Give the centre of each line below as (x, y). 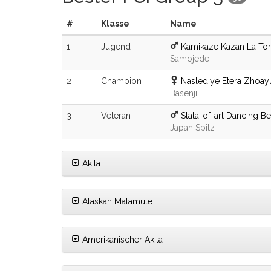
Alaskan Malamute (116, 202)
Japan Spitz (192, 128)
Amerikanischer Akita (121, 240)
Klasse (115, 24)
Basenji (184, 93)
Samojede (190, 59)
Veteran (116, 116)
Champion (121, 81)
